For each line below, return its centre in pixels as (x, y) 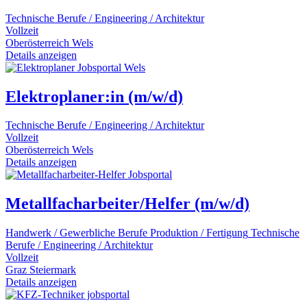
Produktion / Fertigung (199, 233)
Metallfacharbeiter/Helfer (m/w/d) (127, 204)
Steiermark (53, 270)
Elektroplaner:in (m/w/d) (94, 96)
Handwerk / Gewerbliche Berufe (76, 233)
